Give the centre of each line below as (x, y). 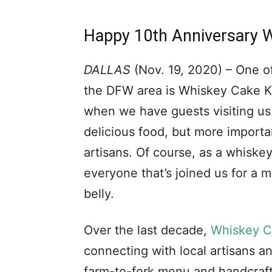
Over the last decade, (147, 230)
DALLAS (109, 70)
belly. (99, 194)
